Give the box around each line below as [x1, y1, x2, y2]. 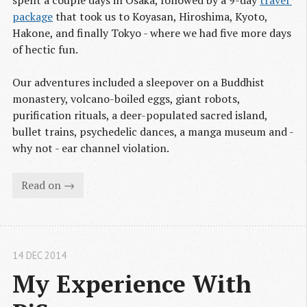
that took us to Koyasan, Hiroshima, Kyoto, [53, 8, 267, 24]
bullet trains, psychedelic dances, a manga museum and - [12, 123, 293, 139]
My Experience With [12, 267, 251, 299]
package [12, 8, 53, 24]
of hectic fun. [12, 41, 78, 57]
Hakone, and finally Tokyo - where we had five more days [12, 25, 291, 40]
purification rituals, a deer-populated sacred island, [12, 107, 267, 123]
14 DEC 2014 [12, 248, 66, 262]
